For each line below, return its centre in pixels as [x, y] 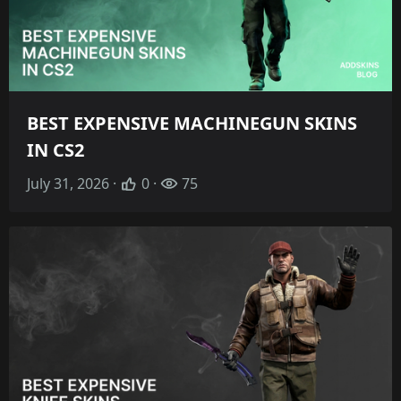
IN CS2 [55, 150]
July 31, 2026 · [73, 184]
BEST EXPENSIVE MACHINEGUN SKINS [192, 124]
